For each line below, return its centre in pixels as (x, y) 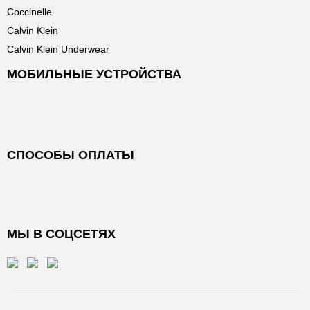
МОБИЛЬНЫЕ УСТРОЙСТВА (94, 74)
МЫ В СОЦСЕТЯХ (61, 234)
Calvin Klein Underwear (58, 49)
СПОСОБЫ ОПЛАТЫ (71, 155)
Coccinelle (29, 12)
